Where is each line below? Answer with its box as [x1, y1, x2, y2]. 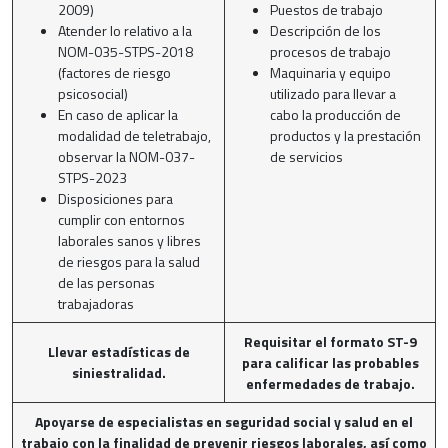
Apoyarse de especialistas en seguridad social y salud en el [35, 410, 413, 432]
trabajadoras [57, 292, 134, 314]
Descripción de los [269, 19, 381, 41]
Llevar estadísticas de [47, 340, 190, 362]
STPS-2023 [57, 166, 127, 188]
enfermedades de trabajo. [245, 372, 415, 394]
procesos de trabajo [269, 40, 391, 62]
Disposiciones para [57, 187, 173, 209]
